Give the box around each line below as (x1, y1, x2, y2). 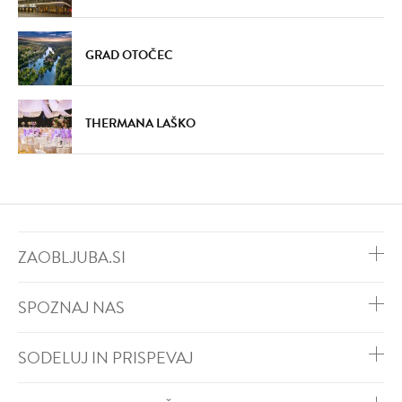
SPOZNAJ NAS (18, 294, 125, 319)
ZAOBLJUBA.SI (18, 244, 126, 269)
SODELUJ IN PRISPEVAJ (18, 345, 193, 370)
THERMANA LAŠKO (85, 113, 196, 133)
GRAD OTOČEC (85, 45, 173, 65)
